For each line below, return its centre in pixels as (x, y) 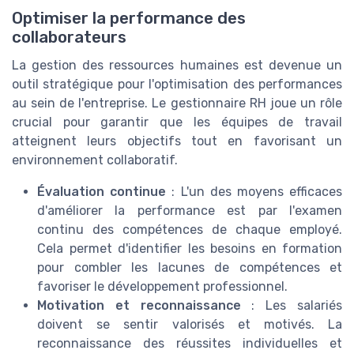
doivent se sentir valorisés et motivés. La (190, 324)
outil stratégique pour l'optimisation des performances (177, 84)
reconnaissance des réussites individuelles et (190, 343)
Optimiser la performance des (129, 18)
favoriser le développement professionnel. (162, 286)
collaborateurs (69, 37)
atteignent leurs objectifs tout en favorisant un (177, 141)
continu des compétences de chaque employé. (190, 229)
